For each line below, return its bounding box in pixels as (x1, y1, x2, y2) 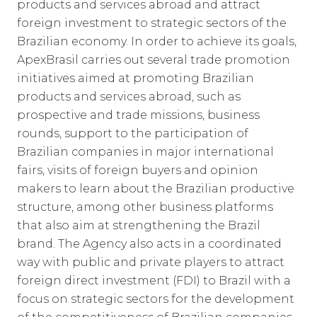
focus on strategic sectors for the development (17, 292, 294, 306)
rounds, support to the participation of (17, 127, 248, 140)
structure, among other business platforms (17, 200, 273, 214)
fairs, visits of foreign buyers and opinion (17, 163, 258, 177)
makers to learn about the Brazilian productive (17, 182, 294, 195)
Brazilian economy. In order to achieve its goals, (17, 35, 296, 48)
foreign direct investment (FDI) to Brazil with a (17, 274, 291, 287)
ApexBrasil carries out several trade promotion (17, 53, 290, 67)
